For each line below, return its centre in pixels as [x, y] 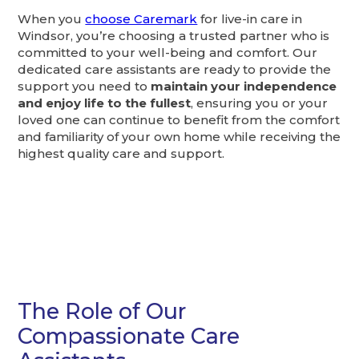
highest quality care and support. [121, 154]
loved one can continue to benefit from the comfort [179, 120]
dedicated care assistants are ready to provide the [175, 70]
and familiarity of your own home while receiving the [179, 137]
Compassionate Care [129, 336]
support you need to [85, 87]
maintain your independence [244, 87]
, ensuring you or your [260, 103]
